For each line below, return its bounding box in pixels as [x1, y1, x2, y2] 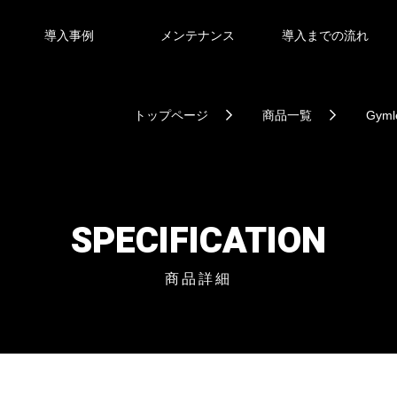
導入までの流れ [282, 28, 370, 43]
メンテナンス [160, 28, 235, 43]
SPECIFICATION [71, 215, 326, 268]
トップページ [133, 108, 208, 122]
